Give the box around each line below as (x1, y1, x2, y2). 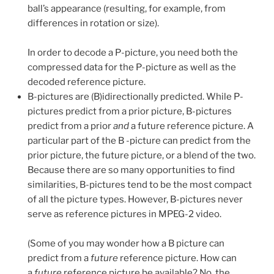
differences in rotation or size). (28, 18, 159, 29)
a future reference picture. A (129, 120, 254, 132)
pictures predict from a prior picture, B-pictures (28, 106, 232, 117)
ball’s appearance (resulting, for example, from (28, 3, 226, 15)
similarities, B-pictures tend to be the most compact (28, 179, 252, 191)
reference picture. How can (118, 253, 237, 264)
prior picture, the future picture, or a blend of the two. (28, 150, 256, 161)
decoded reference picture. (28, 76, 146, 88)
